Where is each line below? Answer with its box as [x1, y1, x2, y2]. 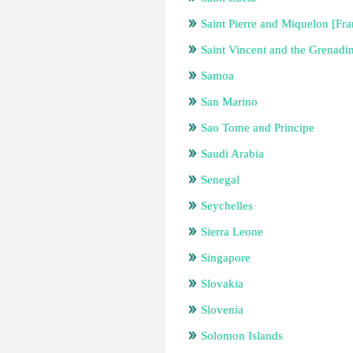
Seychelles [201, 199, 253, 212]
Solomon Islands [201, 329, 283, 342]
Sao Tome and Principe [201, 121, 314, 134]
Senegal [201, 173, 240, 186]
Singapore [201, 251, 251, 264]
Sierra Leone [201, 225, 263, 238]
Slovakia [201, 277, 243, 290]
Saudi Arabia [201, 147, 264, 160]
